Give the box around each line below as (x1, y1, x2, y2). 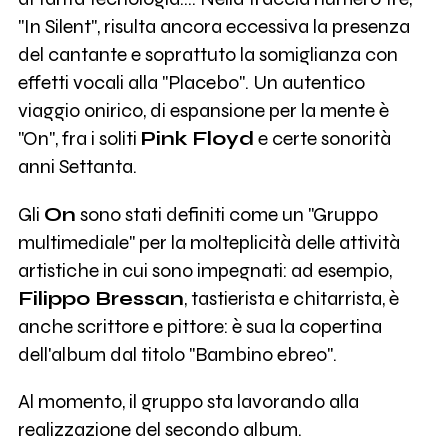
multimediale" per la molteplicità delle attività (17, 230, 400, 254)
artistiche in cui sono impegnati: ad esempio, (17, 258, 392, 282)
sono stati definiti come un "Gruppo (75, 202, 378, 226)
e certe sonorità (253, 126, 391, 150)
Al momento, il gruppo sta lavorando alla (17, 390, 359, 414)
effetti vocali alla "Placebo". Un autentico (17, 70, 365, 94)
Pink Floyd (140, 126, 254, 150)
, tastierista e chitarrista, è (183, 286, 399, 310)
